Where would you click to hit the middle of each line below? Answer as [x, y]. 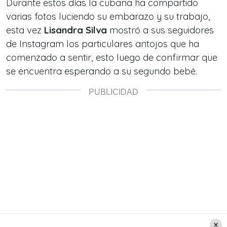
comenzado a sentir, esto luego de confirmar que [112, 58]
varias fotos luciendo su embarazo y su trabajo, [108, 17]
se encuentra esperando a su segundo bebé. [102, 71]
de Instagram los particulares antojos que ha [103, 44]
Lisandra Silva [74, 30]
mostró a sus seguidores [160, 30]
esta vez [24, 30]
